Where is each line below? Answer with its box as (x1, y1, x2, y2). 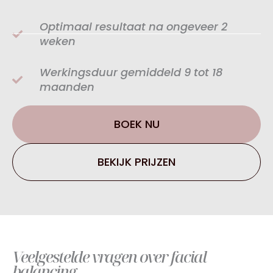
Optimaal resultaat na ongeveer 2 (40, 18, 228, 34)
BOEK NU (113, 116, 160, 132)
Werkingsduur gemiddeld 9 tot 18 (40, 64, 223, 80)
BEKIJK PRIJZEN (97, 154, 175, 169)
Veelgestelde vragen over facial (12, 245, 206, 268)
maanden (40, 79, 95, 94)
